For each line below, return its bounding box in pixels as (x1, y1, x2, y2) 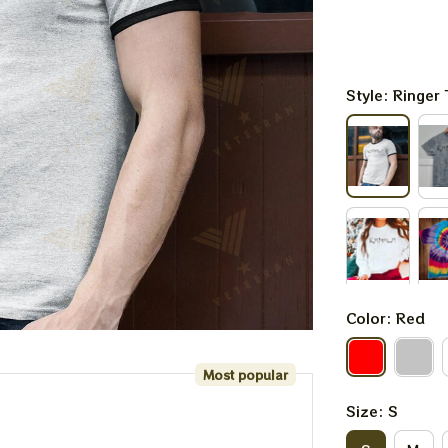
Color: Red (345, 308, 425, 328)
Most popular (202, 365, 288, 383)
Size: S (345, 401, 398, 421)
